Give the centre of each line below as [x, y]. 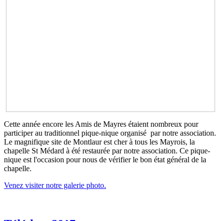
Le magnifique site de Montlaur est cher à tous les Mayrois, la [99, 142]
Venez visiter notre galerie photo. [55, 185]
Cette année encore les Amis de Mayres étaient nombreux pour [101, 124]
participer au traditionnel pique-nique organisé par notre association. [110, 133]
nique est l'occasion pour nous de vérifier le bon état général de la [105, 160]
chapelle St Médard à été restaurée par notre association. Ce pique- [107, 151]
